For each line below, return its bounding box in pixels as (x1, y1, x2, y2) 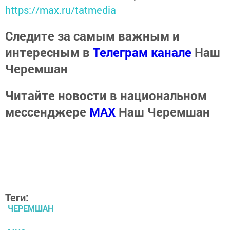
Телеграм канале (93, 44, 191, 61)
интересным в (5, 44, 93, 61)
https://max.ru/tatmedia (5, 3, 116, 16)
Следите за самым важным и (5, 27, 180, 44)
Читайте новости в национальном (5, 87, 207, 104)
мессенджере (5, 103, 89, 120)
